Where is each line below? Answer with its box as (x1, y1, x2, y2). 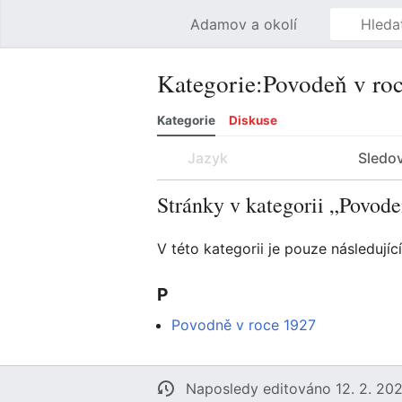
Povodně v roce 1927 (171, 316, 317, 335)
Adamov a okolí (190, 15, 298, 33)
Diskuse (229, 113, 278, 127)
